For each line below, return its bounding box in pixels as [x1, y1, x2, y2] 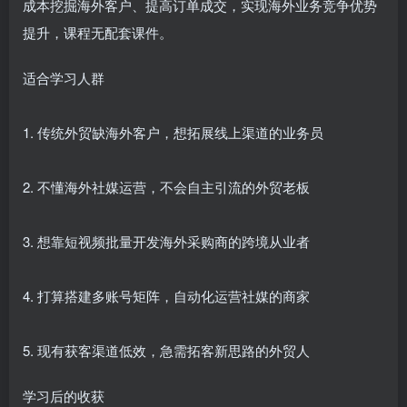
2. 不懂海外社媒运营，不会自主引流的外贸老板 [23, 177, 310, 196]
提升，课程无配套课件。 [23, 23, 173, 42]
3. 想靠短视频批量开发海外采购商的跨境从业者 [23, 232, 310, 251]
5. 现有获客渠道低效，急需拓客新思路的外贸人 [23, 341, 310, 360]
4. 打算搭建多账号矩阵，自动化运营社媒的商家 [23, 286, 310, 305]
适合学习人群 [23, 68, 104, 87]
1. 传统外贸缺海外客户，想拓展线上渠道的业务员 [23, 123, 323, 142]
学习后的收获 [23, 386, 104, 405]
